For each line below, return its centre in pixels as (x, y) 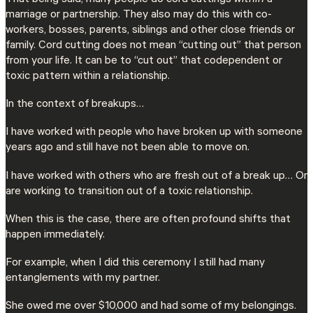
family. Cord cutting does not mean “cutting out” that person (153, 46)
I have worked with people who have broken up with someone (154, 133)
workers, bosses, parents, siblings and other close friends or (150, 31)
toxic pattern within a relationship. (88, 77)
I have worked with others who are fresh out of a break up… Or (156, 176)
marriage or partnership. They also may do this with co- (139, 16)
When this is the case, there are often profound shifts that (148, 220)
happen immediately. (57, 235)
